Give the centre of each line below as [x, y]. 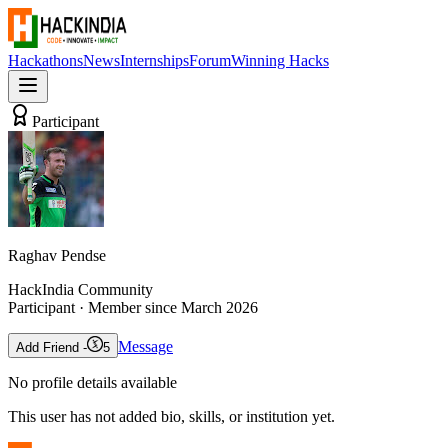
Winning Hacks [280, 60]
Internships [154, 60]
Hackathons [45, 60]
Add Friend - [51, 347]
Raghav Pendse [57, 255]
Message [145, 346]
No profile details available [92, 382]
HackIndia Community [80, 289]
